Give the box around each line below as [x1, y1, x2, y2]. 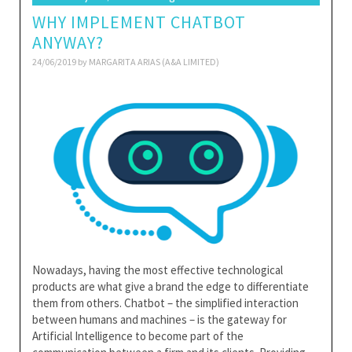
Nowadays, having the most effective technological [32, 262, 283, 277]
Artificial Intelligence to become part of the [32, 328, 244, 343]
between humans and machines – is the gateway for [32, 311, 287, 327]
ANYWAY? [32, 31, 104, 53]
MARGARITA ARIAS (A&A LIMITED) [89, 56, 219, 68]
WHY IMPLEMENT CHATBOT [32, 11, 246, 33]
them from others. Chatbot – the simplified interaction [32, 295, 299, 310]
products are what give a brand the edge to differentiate [32, 278, 309, 294]
